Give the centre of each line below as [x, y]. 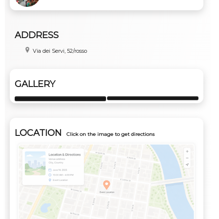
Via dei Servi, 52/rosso [59, 51]
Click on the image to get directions [110, 134]
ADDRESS [37, 35]
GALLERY [35, 84]
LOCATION [38, 133]
